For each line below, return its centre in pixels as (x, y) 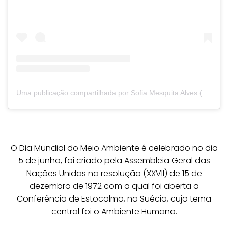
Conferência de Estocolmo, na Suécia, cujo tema (114, 199)
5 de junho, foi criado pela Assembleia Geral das (114, 161)
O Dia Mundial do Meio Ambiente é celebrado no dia (114, 148)
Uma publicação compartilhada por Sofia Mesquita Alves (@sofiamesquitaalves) (206, 93)
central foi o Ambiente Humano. (114, 212)
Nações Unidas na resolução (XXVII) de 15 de (114, 174)
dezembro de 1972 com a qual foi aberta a (114, 186)
